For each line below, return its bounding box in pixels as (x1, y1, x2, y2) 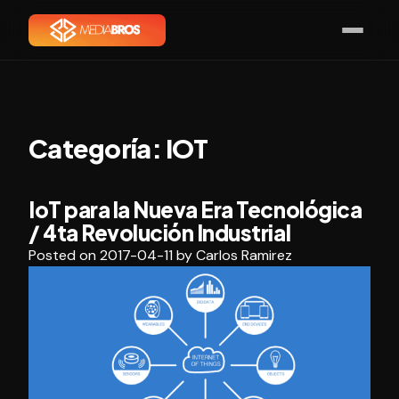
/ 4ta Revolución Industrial (28, 219, 291, 247)
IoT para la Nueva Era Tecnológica (28, 196, 362, 224)
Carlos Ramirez (196, 246, 292, 265)
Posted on (28, 246, 100, 265)
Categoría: (28, 132, 166, 165)
